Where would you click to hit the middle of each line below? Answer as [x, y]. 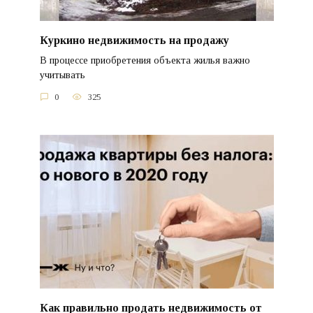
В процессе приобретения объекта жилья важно [145, 60]
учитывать [62, 75]
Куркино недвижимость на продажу [134, 40]
